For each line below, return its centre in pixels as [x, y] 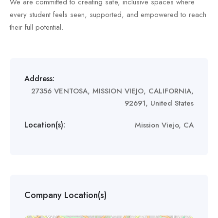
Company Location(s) [65, 195]
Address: [39, 79]
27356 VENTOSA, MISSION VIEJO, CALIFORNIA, [112, 91]
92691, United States [159, 103]
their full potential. [36, 27]
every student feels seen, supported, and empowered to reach [108, 15]
